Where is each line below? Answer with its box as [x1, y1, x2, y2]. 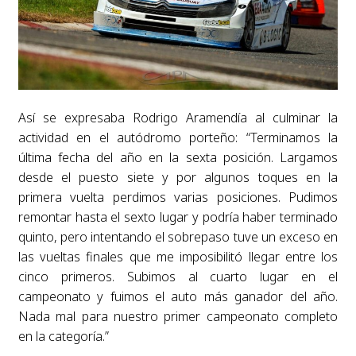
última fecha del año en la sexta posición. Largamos [17, 149, 339, 167]
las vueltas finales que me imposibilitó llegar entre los [17, 248, 339, 266]
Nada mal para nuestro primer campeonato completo [17, 308, 339, 326]
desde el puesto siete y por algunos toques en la [17, 168, 339, 187]
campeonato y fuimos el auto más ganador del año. [17, 288, 339, 306]
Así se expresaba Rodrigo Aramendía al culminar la [17, 109, 339, 127]
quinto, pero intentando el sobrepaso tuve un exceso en [17, 228, 339, 246]
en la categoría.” [17, 327, 109, 346]
